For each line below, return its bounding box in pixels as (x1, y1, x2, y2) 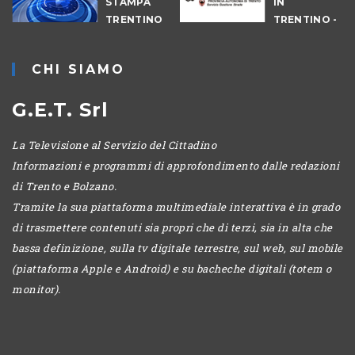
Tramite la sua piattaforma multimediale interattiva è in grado (12, 199, 340, 214)
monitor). (12, 281, 61, 296)
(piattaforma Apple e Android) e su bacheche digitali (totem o (12, 261, 332, 276)
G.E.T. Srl (12, 97, 109, 121)
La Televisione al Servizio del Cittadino (12, 137, 216, 152)
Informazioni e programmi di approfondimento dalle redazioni (12, 158, 340, 173)
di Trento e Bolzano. (12, 178, 116, 193)
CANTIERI (273, 30, 324, 43)
